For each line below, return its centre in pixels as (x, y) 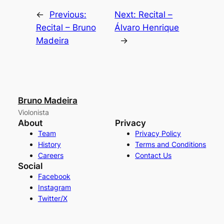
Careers (50, 155)
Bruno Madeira (47, 101)
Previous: (68, 15)
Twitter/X (52, 198)
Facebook (54, 176)
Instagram (54, 187)
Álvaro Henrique (147, 28)
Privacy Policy (158, 133)
